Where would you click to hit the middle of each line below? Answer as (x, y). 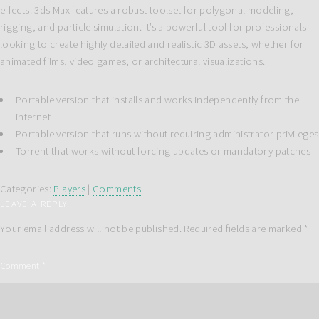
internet (33, 116)
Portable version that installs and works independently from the (157, 99)
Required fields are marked (244, 229)
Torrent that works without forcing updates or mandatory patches (163, 151)
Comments (117, 188)
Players (69, 188)
